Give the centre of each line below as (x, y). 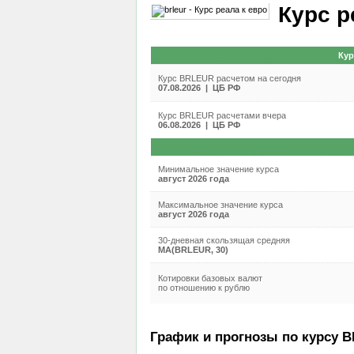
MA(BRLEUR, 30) (193, 250)
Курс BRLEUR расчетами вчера (222, 115)
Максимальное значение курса (220, 205)
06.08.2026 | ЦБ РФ (199, 125)
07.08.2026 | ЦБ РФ (199, 88)
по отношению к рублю (203, 288)
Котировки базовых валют (210, 278)
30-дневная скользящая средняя (224, 240)
